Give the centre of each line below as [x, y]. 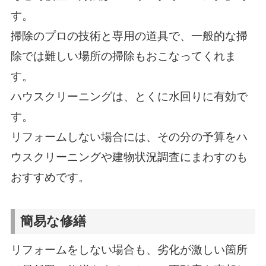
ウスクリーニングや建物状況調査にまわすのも [129, 157]
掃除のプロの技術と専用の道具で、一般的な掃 [129, 36]
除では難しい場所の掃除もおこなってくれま [123, 56]
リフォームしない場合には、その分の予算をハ [129, 137]
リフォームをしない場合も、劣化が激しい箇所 [129, 249]
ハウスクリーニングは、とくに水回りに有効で [129, 97]
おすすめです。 [50, 178]
